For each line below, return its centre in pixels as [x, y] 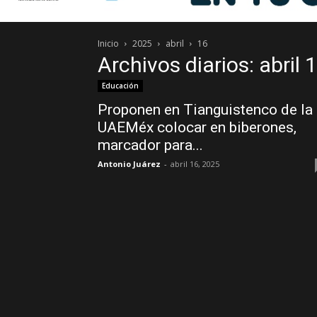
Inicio [108, 44]
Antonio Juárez [129, 164]
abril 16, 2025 [195, 164]
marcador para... [150, 145]
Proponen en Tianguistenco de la [205, 110]
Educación [120, 86]
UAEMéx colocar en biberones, [197, 127]
